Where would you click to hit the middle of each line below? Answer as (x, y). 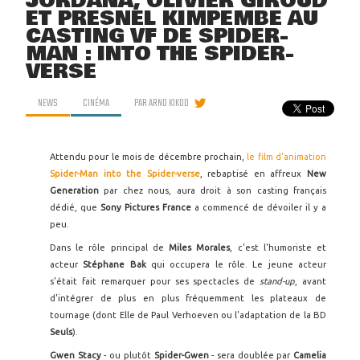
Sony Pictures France (147, 207)
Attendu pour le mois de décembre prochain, (149, 157)
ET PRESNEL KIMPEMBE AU (172, 18)
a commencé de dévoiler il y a (260, 207)
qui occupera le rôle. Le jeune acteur (239, 264)
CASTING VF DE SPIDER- (157, 36)
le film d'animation (287, 157)
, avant (311, 281)
